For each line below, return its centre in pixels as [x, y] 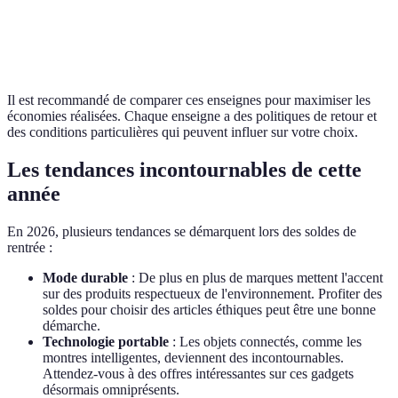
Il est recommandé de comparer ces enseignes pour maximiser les [189, 100]
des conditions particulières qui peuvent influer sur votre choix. [183, 132]
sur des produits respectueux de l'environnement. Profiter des [212, 294]
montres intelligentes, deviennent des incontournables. [193, 358]
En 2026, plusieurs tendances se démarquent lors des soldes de [182, 232]
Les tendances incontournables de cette [184, 170]
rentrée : [30, 248]
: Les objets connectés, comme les [265, 342]
